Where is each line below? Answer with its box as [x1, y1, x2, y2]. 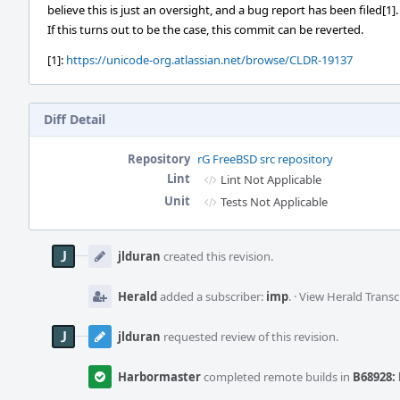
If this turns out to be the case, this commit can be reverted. [47, 21, 363, 37]
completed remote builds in [201, 369, 353, 385]
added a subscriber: [157, 288, 266, 304]
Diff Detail [44, 111, 105, 128]
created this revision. [161, 248, 273, 264]
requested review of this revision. [161, 329, 338, 345]
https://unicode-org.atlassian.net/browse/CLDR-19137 [66, 52, 353, 68]
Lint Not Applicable [221, 171, 321, 187]
